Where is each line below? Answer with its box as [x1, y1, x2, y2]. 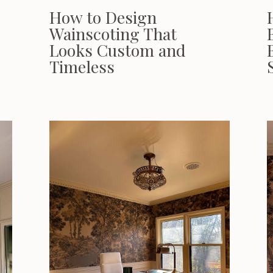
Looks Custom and [49, 39, 186, 61]
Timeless [49, 55, 115, 77]
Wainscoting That [49, 23, 177, 44]
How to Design [49, 6, 157, 28]
